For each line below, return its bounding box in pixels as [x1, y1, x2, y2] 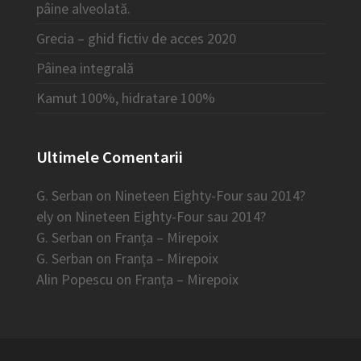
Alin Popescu [35, 269, 113, 288]
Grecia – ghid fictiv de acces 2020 [35, 28, 236, 48]
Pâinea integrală [35, 58, 134, 77]
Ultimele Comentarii [35, 146, 184, 168]
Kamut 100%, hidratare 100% [35, 88, 215, 107]
